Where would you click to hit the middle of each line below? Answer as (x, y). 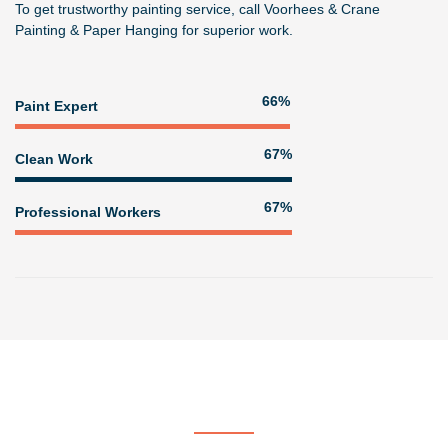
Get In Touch (224, 411)
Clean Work (54, 158)
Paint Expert (56, 105)
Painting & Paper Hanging (96, 30)
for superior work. (235, 30)
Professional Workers (88, 211)
